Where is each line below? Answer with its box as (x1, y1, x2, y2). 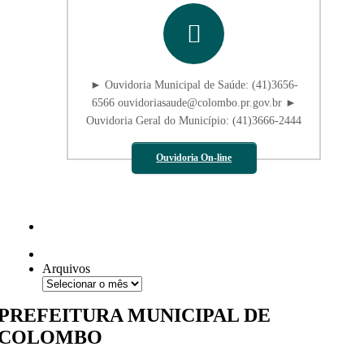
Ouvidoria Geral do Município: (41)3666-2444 (86, 115, 302, 128)
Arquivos (42, 262, 91, 276)
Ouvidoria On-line (156, 152, 232, 164)
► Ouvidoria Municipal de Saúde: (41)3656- (89, 79, 298, 92)
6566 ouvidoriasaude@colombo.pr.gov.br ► (91, 97, 297, 110)
